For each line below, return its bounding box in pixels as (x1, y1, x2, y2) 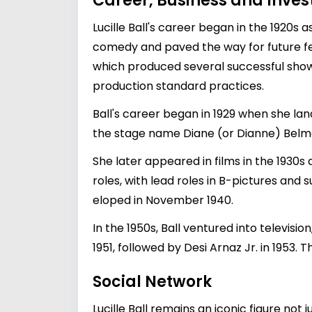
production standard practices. (93, 78, 264, 94)
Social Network (93, 271, 212, 292)
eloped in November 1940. (93, 192, 233, 208)
